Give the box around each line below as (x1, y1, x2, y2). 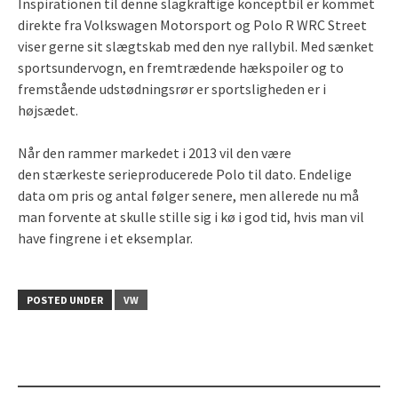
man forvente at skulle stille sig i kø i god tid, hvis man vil (18, 208, 364, 226)
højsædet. (18, 101, 78, 119)
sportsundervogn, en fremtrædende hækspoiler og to (18, 59, 344, 76)
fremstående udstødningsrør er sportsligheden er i (18, 80, 326, 98)
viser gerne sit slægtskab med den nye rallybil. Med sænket (18, 37, 374, 55)
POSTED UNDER (27, 293, 103, 306)
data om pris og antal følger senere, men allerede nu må (18, 187, 359, 204)
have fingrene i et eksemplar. (18, 229, 193, 247)
